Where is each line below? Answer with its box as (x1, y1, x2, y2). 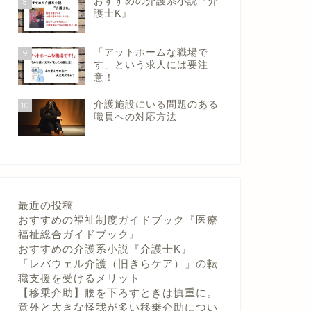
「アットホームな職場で (93, 47, 208, 58)
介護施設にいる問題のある (93, 99, 219, 110)
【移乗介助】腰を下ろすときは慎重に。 (17, 287, 218, 299)
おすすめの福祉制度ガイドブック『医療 (17, 214, 218, 226)
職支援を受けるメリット (17, 272, 140, 284)
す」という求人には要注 (93, 60, 208, 71)
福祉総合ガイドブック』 (17, 228, 140, 240)
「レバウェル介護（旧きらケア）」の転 (17, 258, 218, 269)
